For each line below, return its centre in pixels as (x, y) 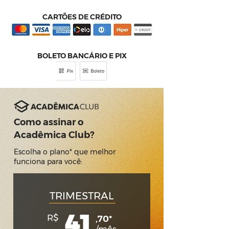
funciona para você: (48, 162)
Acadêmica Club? (54, 135)
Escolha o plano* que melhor (65, 152)
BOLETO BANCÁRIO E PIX (82, 56)
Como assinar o (49, 122)
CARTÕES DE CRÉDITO (82, 17)
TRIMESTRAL (82, 196)
